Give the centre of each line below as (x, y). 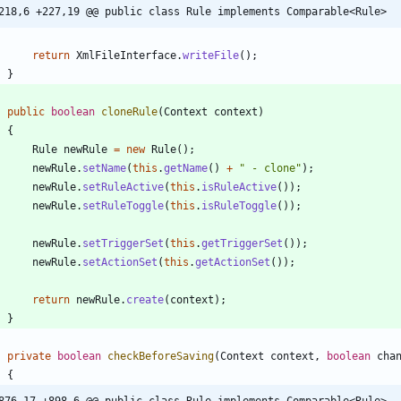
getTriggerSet (242, 243)
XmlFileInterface (126, 55)
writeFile (211, 55)
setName (104, 168)
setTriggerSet (123, 243)
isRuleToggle (239, 205)
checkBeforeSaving (161, 356)
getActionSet (233, 262)
